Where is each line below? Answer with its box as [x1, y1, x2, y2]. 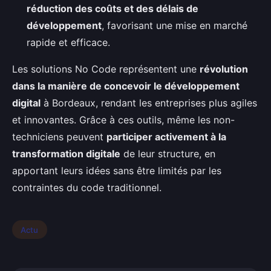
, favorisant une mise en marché [102, 19, 247, 31]
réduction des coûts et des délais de [27, 2, 198, 15]
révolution [200, 62, 248, 75]
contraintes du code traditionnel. [12, 181, 162, 194]
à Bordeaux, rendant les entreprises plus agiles [41, 96, 257, 109]
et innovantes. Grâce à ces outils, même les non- [12, 113, 235, 126]
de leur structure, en [120, 147, 215, 160]
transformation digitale [12, 147, 120, 160]
